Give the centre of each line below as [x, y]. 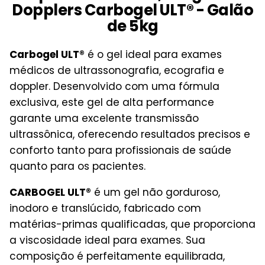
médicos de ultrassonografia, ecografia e [117, 71]
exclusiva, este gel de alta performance [112, 103]
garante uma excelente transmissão [104, 119]
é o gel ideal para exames [153, 55]
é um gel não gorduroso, [156, 193]
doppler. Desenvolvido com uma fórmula [114, 87]
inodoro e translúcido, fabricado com [105, 209]
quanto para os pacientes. [77, 167]
